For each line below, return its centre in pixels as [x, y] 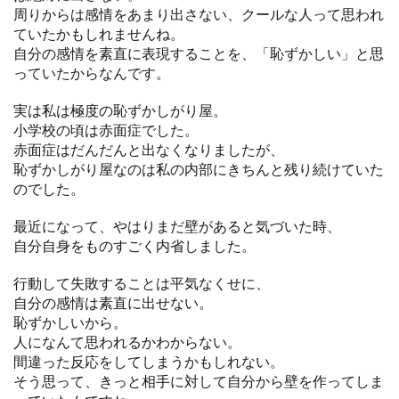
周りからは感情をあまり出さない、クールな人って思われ [199, 13]
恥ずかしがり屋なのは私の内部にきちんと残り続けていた [199, 168]
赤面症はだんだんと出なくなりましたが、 [149, 149]
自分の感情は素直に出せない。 [113, 302]
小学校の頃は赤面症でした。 [106, 129]
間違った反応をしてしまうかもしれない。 [149, 361]
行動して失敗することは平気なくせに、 [142, 282]
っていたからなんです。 [92, 72]
